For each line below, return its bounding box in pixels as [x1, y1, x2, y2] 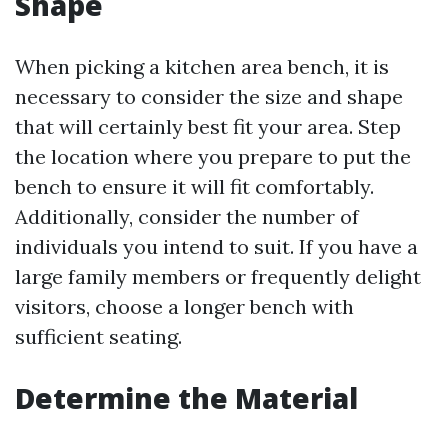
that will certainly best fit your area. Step [15, 114, 401, 140]
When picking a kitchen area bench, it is [15, 54, 389, 80]
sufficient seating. [15, 324, 182, 350]
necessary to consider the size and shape [15, 84, 403, 110]
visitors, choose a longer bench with [15, 294, 354, 320]
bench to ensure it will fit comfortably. [15, 174, 374, 200]
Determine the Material [15, 379, 358, 418]
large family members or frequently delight [15, 264, 421, 290]
